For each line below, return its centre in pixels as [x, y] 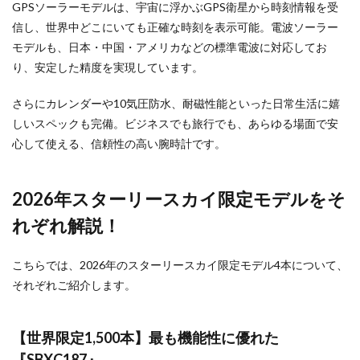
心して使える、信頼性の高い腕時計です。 [119, 144]
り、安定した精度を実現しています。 [108, 67]
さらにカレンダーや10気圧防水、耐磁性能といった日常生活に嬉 [176, 104]
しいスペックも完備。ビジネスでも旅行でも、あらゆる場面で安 [175, 124]
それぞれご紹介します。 [74, 285]
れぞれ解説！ [66, 226]
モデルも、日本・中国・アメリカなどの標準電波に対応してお [170, 47]
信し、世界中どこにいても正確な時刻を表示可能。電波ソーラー [175, 27]
